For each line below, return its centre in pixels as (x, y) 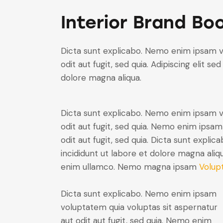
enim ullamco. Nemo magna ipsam (130, 167)
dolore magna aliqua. (101, 78)
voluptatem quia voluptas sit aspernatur (139, 207)
